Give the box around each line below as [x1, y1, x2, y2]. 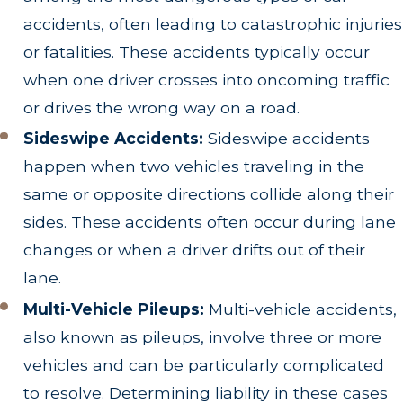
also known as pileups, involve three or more [23, 327, 382, 346]
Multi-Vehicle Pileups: [23, 299, 205, 318]
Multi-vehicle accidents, [204, 299, 398, 318]
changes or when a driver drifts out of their [23, 240, 366, 260]
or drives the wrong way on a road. [23, 97, 300, 117]
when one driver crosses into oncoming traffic [23, 69, 390, 89]
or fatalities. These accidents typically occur [23, 41, 371, 61]
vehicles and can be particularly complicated [23, 354, 385, 374]
